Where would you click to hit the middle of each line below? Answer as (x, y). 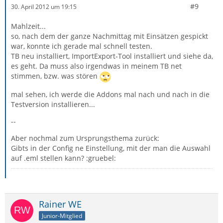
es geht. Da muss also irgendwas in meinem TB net (96, 66)
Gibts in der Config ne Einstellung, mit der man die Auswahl (111, 148)
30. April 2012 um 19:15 (44, 6)
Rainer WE (60, 204)
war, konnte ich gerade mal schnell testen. (82, 46)
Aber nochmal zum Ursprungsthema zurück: (85, 138)
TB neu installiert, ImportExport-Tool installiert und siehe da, (112, 56)
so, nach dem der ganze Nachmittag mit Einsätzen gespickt (110, 36)
